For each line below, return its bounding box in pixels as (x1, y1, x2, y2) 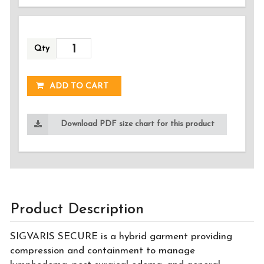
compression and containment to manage (10, 246, 195, 256)
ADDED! (58, 50, 91, 60)
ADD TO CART (47, 81, 108, 91)
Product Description (10, 202, 144, 217)
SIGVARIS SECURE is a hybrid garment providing (10, 232, 232, 242)
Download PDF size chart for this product (61, 119, 214, 128)
